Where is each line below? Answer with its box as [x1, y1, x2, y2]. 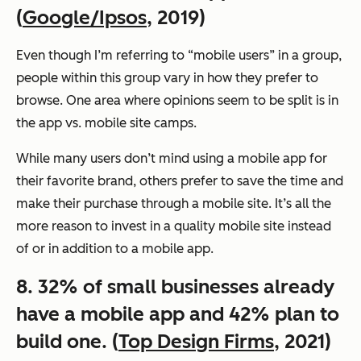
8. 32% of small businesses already [16, 275, 334, 299]
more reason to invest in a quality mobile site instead [16, 218, 331, 234]
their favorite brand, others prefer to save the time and [16, 173, 343, 189]
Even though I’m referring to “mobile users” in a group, [16, 48, 342, 64]
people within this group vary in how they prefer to [16, 70, 318, 86]
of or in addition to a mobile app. [16, 241, 214, 257]
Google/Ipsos [23, 6, 147, 30]
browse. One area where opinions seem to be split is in [16, 93, 338, 109]
